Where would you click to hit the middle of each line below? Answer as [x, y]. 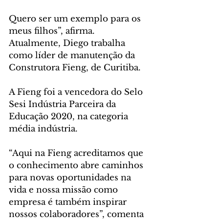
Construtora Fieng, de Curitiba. [75, 68]
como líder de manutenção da [73, 56]
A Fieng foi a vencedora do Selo [77, 92]
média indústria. [44, 129]
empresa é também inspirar [69, 202]
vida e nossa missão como [65, 190]
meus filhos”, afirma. [53, 31]
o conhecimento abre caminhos [77, 166]
